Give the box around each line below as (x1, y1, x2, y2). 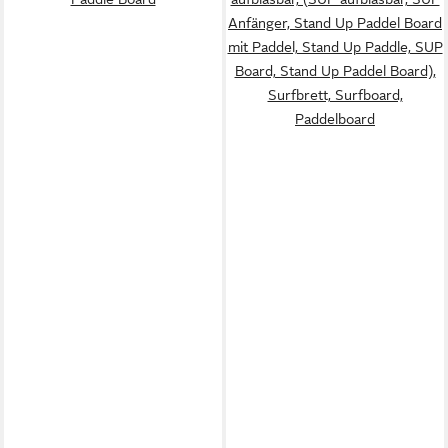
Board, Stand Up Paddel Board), (234, 62, 436, 79)
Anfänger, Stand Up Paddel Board (228, 14, 442, 31)
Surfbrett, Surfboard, (267, 86, 403, 103)
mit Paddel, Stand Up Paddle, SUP (227, 38, 443, 55)
